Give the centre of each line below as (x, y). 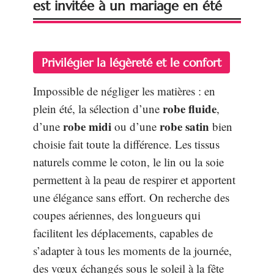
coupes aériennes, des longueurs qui (117, 215)
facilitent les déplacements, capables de (123, 233)
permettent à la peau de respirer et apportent (134, 180)
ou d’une (135, 126)
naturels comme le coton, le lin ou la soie (128, 162)
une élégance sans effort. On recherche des (131, 197)
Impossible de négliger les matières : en (124, 91)
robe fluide (190, 109)
